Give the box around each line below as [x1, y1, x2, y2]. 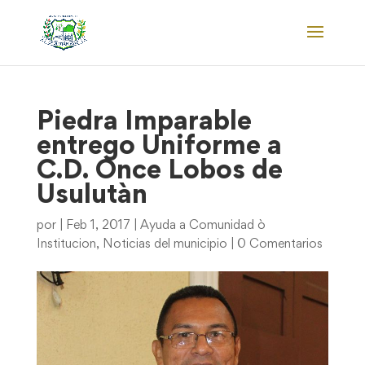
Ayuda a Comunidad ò [139, 220, 266, 231]
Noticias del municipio [102, 239, 227, 250]
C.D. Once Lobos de [36, 160, 283, 184]
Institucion [36, 239, 96, 250]
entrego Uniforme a [36, 135, 282, 160]
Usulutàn [36, 184, 147, 209]
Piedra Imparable [36, 111, 252, 135]
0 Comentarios [236, 239, 323, 250]
